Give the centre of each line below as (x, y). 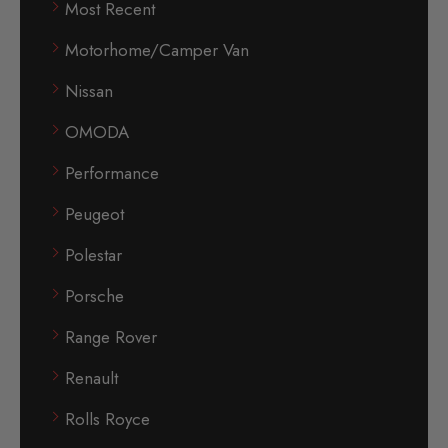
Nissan (89, 91)
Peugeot (94, 214)
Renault (91, 378)
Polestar (93, 255)
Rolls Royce (107, 419)
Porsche (94, 296)
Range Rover (111, 337)
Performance (112, 173)
